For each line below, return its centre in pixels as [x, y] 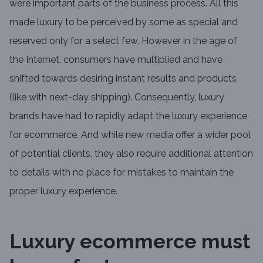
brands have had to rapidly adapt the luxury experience [128, 116]
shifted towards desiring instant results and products [123, 78]
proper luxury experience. [63, 191]
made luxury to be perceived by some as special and [124, 22]
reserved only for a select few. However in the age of [123, 41]
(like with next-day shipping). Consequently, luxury [117, 97]
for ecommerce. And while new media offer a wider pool [130, 135]
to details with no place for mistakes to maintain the [122, 172]
